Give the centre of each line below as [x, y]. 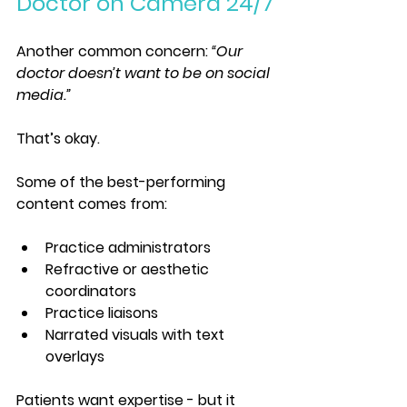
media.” [44, 94]
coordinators [91, 291]
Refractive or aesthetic [129, 269]
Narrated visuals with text [137, 334]
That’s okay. [58, 138]
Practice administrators [128, 247]
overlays [75, 356]
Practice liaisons [102, 313]
